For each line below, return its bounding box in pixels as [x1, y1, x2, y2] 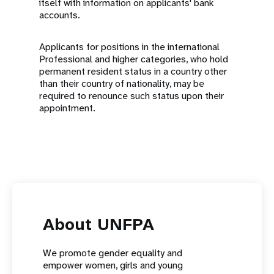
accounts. [39, 9, 83, 21]
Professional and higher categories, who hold [39, 53, 228, 65]
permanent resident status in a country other [39, 65, 227, 78]
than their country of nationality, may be [39, 77, 204, 90]
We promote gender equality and [43, 246, 182, 259]
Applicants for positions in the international [39, 40, 220, 53]
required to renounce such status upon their [39, 89, 224, 102]
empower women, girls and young [43, 259, 183, 272]
